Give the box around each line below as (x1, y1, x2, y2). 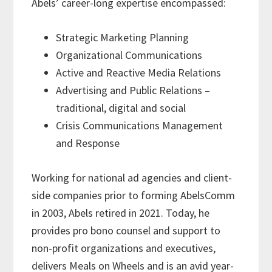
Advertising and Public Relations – (56, 83, 211, 98)
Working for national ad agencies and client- (32, 171, 233, 185)
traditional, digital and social (56, 101, 186, 115)
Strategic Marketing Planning (56, 30, 189, 45)
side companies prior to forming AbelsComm (32, 188, 236, 203)
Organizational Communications (56, 48, 203, 63)
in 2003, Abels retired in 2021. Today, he (32, 206, 210, 220)
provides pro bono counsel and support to (32, 223, 221, 238)
